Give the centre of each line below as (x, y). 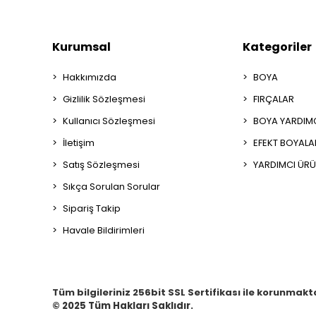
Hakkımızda (90, 77)
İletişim (79, 142)
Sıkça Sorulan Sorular (111, 186)
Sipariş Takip (92, 208)
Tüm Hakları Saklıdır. (141, 305)
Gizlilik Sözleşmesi (104, 99)
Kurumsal (81, 47)
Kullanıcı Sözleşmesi (109, 121)
